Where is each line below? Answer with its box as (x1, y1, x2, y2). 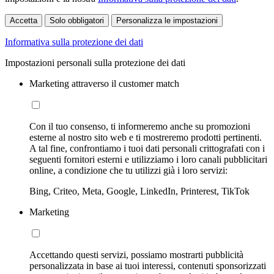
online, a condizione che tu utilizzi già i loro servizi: (29, 165, 228, 176)
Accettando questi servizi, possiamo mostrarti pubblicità (29, 250, 243, 261)
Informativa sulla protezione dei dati (5, 37, 143, 48)
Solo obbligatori (50, 16, 104, 26)
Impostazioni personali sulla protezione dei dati (5, 57, 185, 68)
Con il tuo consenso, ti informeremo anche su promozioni (29, 121, 250, 132)
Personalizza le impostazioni (116, 16, 218, 26)
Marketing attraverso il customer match (29, 78, 179, 89)
